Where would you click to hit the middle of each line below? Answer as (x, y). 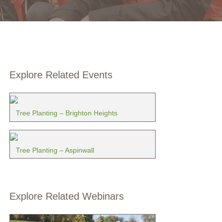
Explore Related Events (61, 75)
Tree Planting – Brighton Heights (66, 113)
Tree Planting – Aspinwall (55, 150)
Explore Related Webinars (66, 196)
